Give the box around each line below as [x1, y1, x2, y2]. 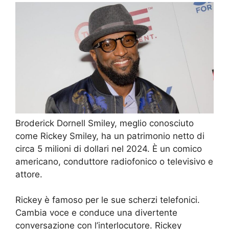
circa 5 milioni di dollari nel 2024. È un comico [15, 143, 202, 154]
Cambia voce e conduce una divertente [15, 208, 177, 218]
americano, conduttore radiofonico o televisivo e [15, 156, 213, 167]
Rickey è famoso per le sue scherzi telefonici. [15, 195, 200, 205]
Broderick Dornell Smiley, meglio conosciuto [15, 118, 194, 128]
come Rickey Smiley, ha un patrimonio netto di [15, 130, 204, 141]
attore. [15, 169, 42, 179]
